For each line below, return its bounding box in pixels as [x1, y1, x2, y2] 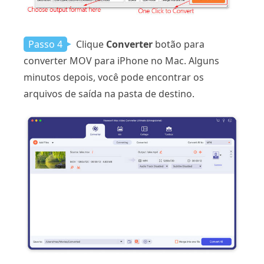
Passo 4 [28, 38, 62, 51]
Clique [74, 38, 106, 51]
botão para [153, 38, 204, 51]
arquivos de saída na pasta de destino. [24, 87, 194, 101]
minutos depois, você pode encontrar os [24, 71, 204, 84]
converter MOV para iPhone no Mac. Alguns [24, 54, 219, 68]
